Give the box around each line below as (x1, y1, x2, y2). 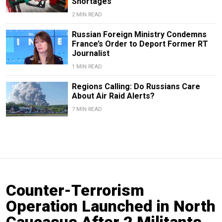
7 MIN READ (71, 106, 102, 112)
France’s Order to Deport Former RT (71, 39, 208, 49)
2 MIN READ (71, 11, 102, 18)
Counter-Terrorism (6, 181, 144, 200)
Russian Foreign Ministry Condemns (71, 29, 207, 39)
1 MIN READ (71, 63, 102, 70)
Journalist (71, 48, 110, 58)
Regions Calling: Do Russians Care (71, 81, 200, 91)
